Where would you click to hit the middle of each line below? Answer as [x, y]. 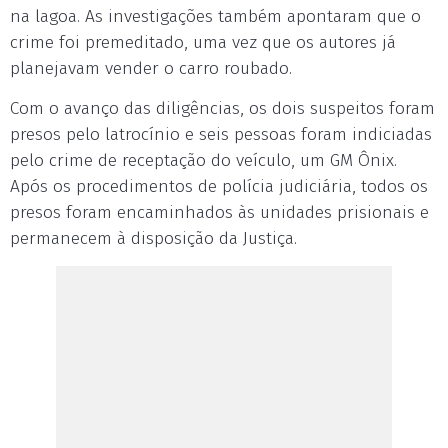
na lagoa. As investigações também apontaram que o [215, 16]
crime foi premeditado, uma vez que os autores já [203, 42]
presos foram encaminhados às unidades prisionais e [219, 212]
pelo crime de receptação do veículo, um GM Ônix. [203, 160]
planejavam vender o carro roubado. [151, 68]
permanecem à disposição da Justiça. [153, 238]
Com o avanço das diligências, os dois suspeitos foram [222, 108]
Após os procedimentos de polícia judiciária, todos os [219, 186]
